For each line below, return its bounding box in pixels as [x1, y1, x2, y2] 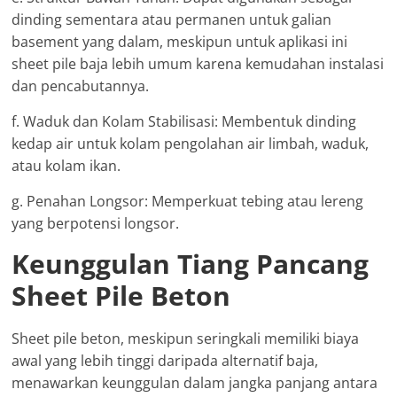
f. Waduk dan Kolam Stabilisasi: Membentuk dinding [12, 111, 357, 131]
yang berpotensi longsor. [12, 213, 180, 233]
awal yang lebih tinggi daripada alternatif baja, [12, 350, 319, 370]
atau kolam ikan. [12, 155, 121, 175]
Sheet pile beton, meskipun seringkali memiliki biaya [12, 328, 360, 348]
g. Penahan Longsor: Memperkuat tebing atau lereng [12, 191, 364, 211]
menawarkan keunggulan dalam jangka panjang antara [12, 372, 378, 393]
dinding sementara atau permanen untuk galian [12, 9, 332, 29]
